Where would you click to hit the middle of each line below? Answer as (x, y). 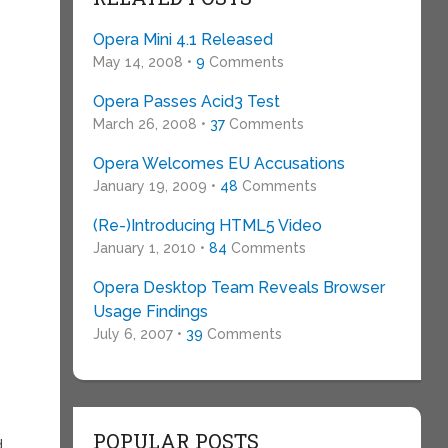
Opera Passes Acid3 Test (186, 101)
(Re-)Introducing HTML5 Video (207, 225)
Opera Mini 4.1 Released (182, 39)
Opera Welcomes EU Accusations (218, 163)
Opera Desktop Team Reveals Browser (238, 287)
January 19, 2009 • (156, 186)
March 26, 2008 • (151, 124)
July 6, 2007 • (139, 334)
